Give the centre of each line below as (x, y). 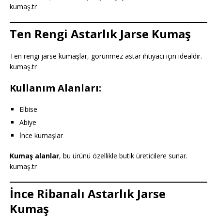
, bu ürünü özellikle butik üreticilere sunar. (123, 155)
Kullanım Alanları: (55, 88)
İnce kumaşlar (41, 135)
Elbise (28, 109)
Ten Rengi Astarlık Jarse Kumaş (100, 33)
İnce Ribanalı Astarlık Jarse (88, 193)
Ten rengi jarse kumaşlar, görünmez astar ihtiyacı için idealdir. (106, 56)
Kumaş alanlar (34, 155)
